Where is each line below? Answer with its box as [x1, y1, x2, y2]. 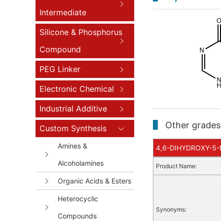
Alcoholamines [58, 159, 104, 167]
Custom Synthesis [39, 123, 107, 133]
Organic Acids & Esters [58, 177, 131, 185]
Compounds [58, 212, 97, 220]
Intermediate [39, 7, 86, 17]
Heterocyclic [58, 194, 98, 203]
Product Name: [155, 162, 197, 170]
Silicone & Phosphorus [39, 27, 122, 37]
